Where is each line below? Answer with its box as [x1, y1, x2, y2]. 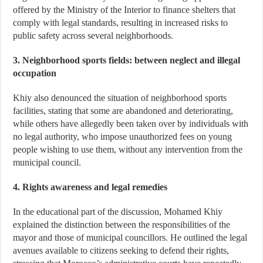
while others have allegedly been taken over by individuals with [13, 118, 249, 129]
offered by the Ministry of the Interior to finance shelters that [13, 4, 236, 15]
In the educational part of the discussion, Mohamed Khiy [13, 206, 223, 217]
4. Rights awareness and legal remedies [13, 181, 168, 192]
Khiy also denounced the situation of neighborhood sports [13, 92, 227, 103]
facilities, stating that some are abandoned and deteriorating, [13, 105, 234, 116]
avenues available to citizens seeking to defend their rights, [13, 245, 230, 255]
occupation [13, 68, 57, 78]
